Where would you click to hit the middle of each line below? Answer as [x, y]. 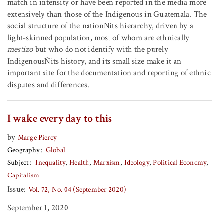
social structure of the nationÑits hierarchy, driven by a [100, 26]
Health [79, 163]
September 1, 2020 [38, 208]
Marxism [107, 163]
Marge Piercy [37, 138]
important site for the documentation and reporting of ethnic [109, 73]
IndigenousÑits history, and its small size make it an [95, 61]
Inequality [50, 163]
